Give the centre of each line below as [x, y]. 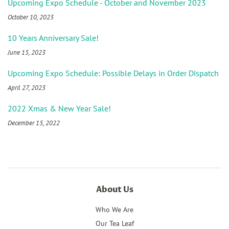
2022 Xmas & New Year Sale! [59, 109]
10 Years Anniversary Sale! [53, 38]
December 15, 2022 [34, 123]
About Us [114, 190]
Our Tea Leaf [114, 223]
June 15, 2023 [27, 53]
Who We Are [114, 210]
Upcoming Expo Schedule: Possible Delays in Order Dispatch [113, 73]
